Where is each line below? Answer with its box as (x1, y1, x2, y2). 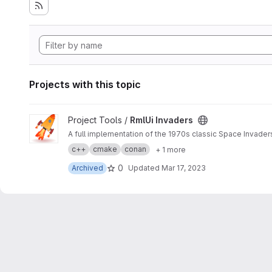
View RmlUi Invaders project (29, 115, 141, 125)
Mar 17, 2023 (161, 163, 206, 172)
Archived (72, 163, 103, 172)
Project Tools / (68, 115, 130, 125)
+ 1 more (155, 144, 186, 154)
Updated (128, 163, 161, 172)
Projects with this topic (29, 78, 141, 90)
